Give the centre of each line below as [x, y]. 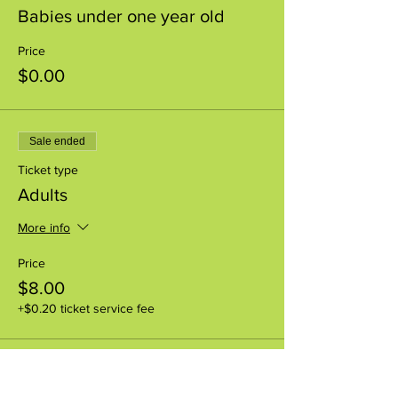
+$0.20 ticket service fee [86, 308]
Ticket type [48, 169]
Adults [43, 194]
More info [44, 227]
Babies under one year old [121, 16]
